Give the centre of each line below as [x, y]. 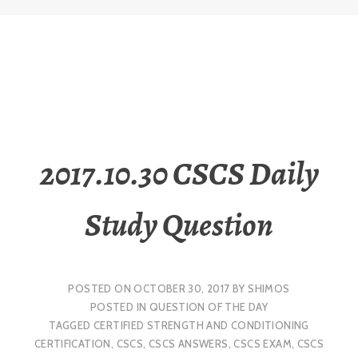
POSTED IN [119, 306]
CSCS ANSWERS [188, 343]
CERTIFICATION [72, 343]
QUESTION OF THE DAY [209, 306]
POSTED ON [101, 288]
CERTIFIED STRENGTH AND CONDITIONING [201, 325]
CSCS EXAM [263, 343]
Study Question [179, 225]
